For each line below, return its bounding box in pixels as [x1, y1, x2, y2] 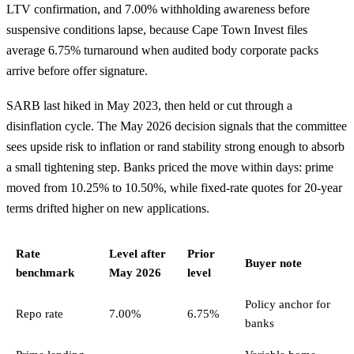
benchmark [16, 265, 74, 279]
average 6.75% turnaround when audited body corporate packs [6, 43, 318, 57]
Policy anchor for [245, 297, 330, 311]
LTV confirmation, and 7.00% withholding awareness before [6, 2, 310, 16]
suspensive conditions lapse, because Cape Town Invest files [6, 23, 307, 36]
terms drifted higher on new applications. [6, 201, 209, 215]
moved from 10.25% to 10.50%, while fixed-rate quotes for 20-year [6, 180, 342, 194]
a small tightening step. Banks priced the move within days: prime [6, 160, 333, 174]
